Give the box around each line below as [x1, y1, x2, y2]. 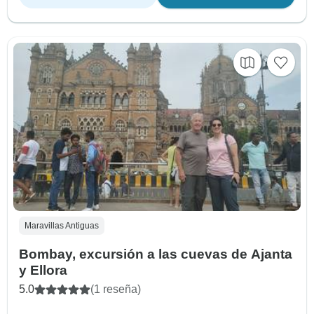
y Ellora [19, 262, 67, 278]
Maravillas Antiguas [25, 220, 99, 231]
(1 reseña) [90, 282, 141, 295]
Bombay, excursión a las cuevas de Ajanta [19, 246, 292, 261]
